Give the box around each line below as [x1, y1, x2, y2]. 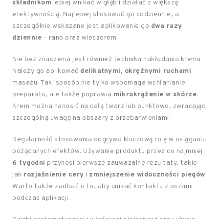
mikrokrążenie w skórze [113, 90, 197, 99]
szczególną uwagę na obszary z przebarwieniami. [12, 114, 171, 122]
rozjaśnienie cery [23, 171, 84, 179]
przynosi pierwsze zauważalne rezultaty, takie [45, 159, 197, 167]
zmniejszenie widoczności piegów [89, 171, 205, 179]
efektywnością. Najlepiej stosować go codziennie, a [12, 10, 179, 19]
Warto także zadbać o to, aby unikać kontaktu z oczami [12, 182, 193, 191]
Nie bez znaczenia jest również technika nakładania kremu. [12, 55, 202, 64]
